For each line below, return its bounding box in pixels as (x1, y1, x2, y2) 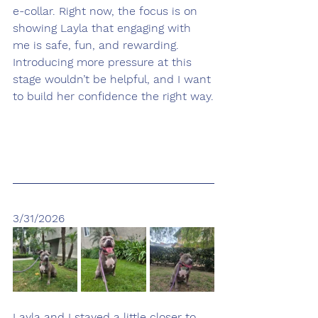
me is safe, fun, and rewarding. (13, 38, 182, 53)
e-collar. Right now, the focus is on (13, 4, 201, 18)
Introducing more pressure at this (13, 55, 195, 70)
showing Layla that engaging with (13, 21, 194, 35)
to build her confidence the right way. (13, 89, 214, 104)
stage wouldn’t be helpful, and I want (13, 72, 214, 87)
